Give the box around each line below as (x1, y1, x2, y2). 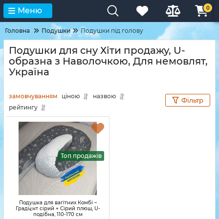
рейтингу (9, 104, 38, 111)
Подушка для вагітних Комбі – (19, 199, 97, 206)
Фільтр (181, 96, 203, 104)
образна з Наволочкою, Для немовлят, (9, 55, 208, 67)
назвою (93, 92, 116, 100)
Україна (9, 66, 49, 78)
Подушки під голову (81, 27, 143, 34)
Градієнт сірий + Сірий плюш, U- (15, 205, 100, 212)
